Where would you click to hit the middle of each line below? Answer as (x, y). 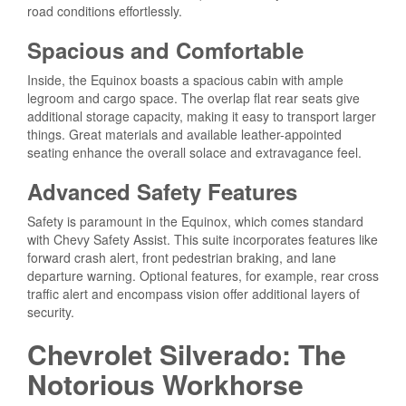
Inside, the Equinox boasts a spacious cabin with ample (185, 79)
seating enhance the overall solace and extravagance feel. (194, 152)
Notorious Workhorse (165, 383)
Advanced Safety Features (162, 191)
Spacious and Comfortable (165, 49)
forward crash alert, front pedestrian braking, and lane (182, 257)
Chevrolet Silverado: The (187, 353)
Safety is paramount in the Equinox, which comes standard (195, 221)
